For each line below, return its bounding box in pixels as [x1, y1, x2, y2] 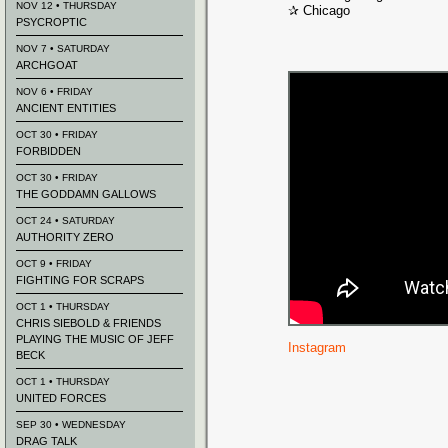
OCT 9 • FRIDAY [16, 258, 92, 269]
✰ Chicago [288, 3, 350, 18]
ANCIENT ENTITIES [16, 102, 116, 114]
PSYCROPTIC [16, 16, 87, 28]
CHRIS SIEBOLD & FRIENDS [16, 317, 161, 329]
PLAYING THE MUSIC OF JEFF [16, 333, 174, 345]
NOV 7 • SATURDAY [16, 43, 110, 54]
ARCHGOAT [16, 59, 78, 71]
